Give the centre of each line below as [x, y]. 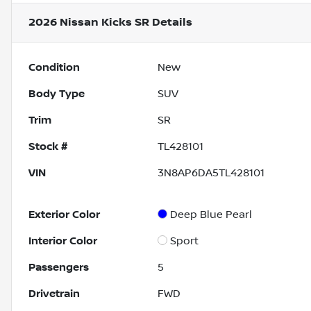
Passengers [59, 268]
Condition [54, 68]
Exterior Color [64, 215]
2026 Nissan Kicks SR [89, 23]
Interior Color [63, 241]
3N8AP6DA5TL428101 [211, 173]
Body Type [57, 94]
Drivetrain [54, 294]
